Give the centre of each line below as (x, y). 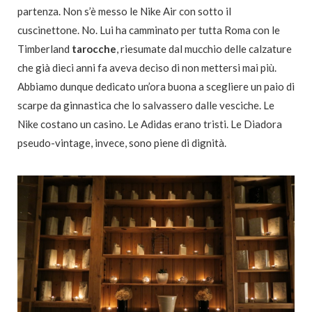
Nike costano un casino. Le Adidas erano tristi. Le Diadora (150, 124)
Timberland (45, 49)
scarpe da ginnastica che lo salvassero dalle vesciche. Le (146, 106)
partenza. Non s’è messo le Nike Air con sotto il (124, 11)
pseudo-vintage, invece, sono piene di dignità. (122, 143)
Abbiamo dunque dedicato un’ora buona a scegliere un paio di (156, 87)
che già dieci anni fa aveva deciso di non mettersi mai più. (147, 68)
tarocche (94, 49)
